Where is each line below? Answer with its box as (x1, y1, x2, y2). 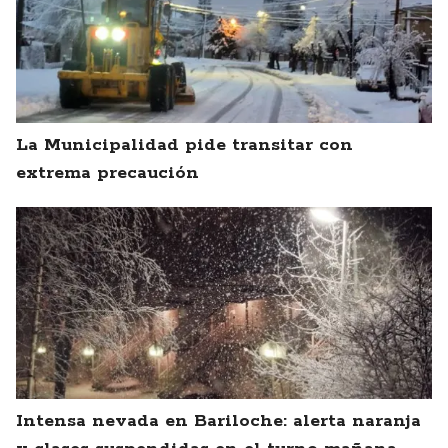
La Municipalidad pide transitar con (16, 134, 353, 157)
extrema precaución (16, 162, 199, 185)
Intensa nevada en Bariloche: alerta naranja (16, 410, 421, 433)
